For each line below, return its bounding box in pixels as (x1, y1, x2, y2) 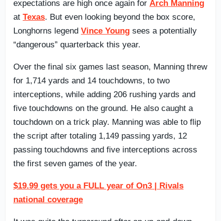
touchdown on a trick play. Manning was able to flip (13, 117, 201, 127)
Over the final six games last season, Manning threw (13, 62, 207, 72)
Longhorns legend (13, 26, 81, 36)
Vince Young (81, 26, 130, 36)
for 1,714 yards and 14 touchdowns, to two (13, 75, 170, 85)
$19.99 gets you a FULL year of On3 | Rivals (13, 181, 184, 190)
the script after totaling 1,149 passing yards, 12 (13, 131, 187, 141)
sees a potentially (130, 26, 197, 36)
